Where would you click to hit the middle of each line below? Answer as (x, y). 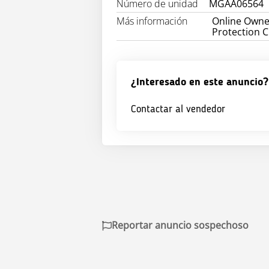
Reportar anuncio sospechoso (180, 225)
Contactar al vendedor (178, 110)
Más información (152, 21)
